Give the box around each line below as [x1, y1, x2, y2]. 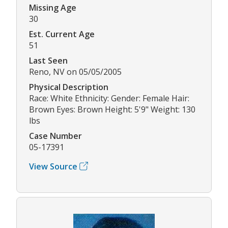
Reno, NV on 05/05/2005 [29, 66, 122, 77]
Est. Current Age [29, 28, 95, 40]
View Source [29, 160, 77, 172]
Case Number [29, 130, 82, 141]
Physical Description [29, 81, 108, 93]
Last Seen [29, 54, 68, 66]
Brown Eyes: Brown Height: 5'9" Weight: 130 [29, 103, 195, 115]
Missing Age [29, 2, 76, 13]
